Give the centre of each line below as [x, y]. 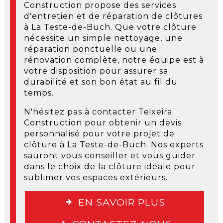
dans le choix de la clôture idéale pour [110, 166]
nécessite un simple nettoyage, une [103, 38]
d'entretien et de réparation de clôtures [113, 16]
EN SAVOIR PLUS [122, 202]
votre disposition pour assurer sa [96, 71]
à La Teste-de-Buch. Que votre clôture [110, 27]
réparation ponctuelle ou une [90, 49]
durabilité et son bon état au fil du [101, 82]
